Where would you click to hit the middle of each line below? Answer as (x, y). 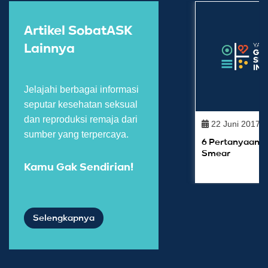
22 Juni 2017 (235, 124)
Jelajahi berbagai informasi (81, 90)
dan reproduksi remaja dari (81, 120)
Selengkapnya (64, 218)
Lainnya (49, 49)
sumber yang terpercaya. (76, 135)
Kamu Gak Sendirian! (79, 168)
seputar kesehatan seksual (81, 105)
